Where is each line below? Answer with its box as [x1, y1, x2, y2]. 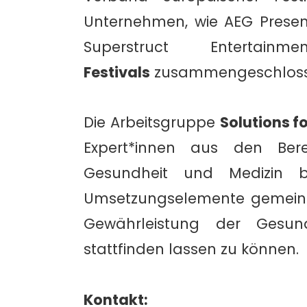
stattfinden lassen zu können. [84, 239, 299, 260]
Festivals [84, 62, 150, 82]
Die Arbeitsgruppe [84, 112, 220, 133]
